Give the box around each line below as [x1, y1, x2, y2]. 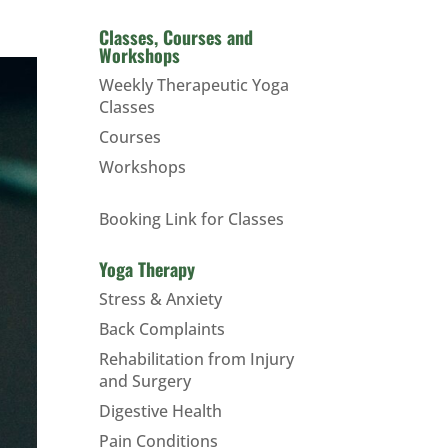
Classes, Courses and [98, 24, 253, 50]
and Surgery [98, 370, 191, 392]
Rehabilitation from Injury [98, 348, 294, 370]
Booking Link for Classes [98, 208, 284, 230]
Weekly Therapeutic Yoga [98, 74, 289, 96]
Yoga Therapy [98, 256, 195, 282]
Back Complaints [98, 318, 225, 340]
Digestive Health [98, 400, 222, 422]
